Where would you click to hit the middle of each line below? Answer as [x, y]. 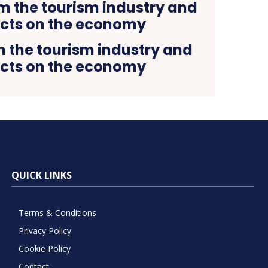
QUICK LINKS [41, 175]
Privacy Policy [45, 230]
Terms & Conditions [57, 212]
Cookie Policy [44, 248]
